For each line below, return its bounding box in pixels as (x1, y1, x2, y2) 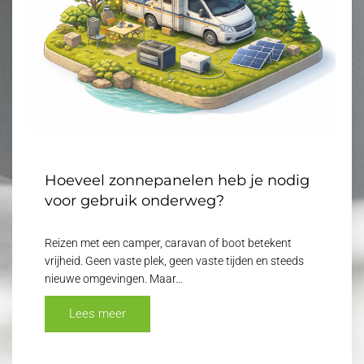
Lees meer (69, 305, 126, 321)
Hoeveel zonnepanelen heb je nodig (45, 171, 310, 189)
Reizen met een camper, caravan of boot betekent (45, 236, 292, 249)
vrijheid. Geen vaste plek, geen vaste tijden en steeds (45, 253, 304, 267)
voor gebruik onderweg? (45, 191, 224, 210)
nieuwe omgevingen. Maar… (45, 271, 183, 285)
